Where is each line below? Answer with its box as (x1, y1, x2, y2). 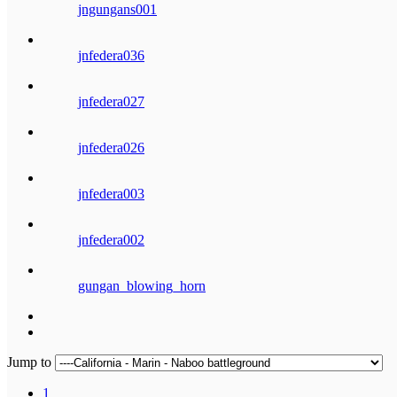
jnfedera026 (78, 139, 144, 155)
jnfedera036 (78, 47, 144, 63)
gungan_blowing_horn (78, 277, 206, 293)
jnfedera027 (78, 93, 144, 109)
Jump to (7, 354, 55, 370)
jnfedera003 (78, 185, 144, 201)
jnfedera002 (78, 231, 144, 247)
